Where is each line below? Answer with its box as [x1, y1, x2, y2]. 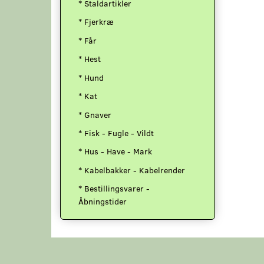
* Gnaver [78, 109, 111, 121]
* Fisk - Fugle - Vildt [78, 127, 154, 139]
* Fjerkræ [78, 16, 114, 28]
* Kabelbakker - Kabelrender [78, 164, 185, 176]
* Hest [78, 53, 101, 65]
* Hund [78, 72, 104, 84]
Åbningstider [78, 196, 127, 207]
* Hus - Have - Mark [78, 146, 152, 157]
